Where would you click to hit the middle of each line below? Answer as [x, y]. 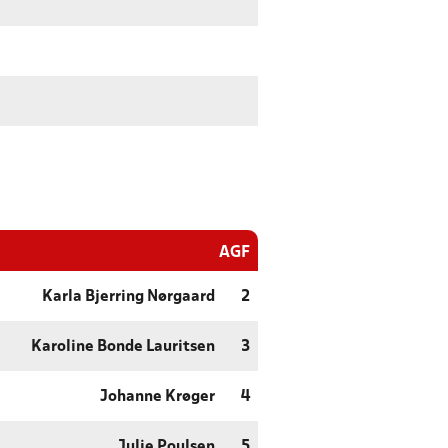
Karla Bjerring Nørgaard [128, 297]
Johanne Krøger [157, 397]
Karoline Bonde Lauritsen [123, 347]
